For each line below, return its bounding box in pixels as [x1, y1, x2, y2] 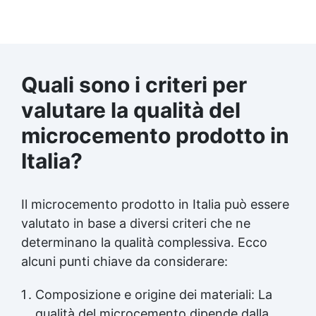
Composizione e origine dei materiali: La [35, 286, 272, 302]
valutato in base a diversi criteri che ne [21, 215, 250, 231]
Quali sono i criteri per [21, 71, 247, 97]
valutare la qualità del [21, 97, 241, 123]
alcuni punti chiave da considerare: [21, 253, 228, 269]
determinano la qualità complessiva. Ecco [21, 234, 267, 250]
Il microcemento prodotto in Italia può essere [21, 196, 289, 212]
